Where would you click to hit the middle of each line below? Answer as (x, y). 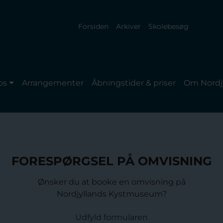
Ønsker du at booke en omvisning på (111, 182)
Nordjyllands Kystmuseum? (111, 194)
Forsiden (93, 26)
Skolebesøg (168, 26)
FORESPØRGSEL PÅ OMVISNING (111, 161)
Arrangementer (53, 83)
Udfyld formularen (111, 217)
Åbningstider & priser (134, 83)
